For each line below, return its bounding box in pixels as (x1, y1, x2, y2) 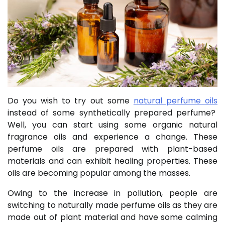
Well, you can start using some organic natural (8, 119, 217, 131)
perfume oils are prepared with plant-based (8, 143, 217, 155)
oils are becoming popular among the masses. (8, 167, 192, 179)
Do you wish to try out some (8, 94, 134, 106)
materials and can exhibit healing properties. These (8, 155, 217, 167)
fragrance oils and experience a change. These (8, 131, 217, 143)
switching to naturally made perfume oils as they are (8, 199, 217, 211)
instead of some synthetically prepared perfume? (8, 106, 215, 119)
